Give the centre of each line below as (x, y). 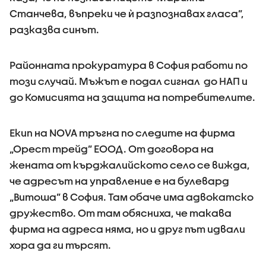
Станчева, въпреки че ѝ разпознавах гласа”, (127, 13)
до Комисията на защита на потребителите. (132, 97)
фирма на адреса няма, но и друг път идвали (127, 229)
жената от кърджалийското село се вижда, (130, 165)
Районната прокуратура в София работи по (129, 65)
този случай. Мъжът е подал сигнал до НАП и (129, 81)
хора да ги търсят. (60, 245)
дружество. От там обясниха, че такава (121, 213)
